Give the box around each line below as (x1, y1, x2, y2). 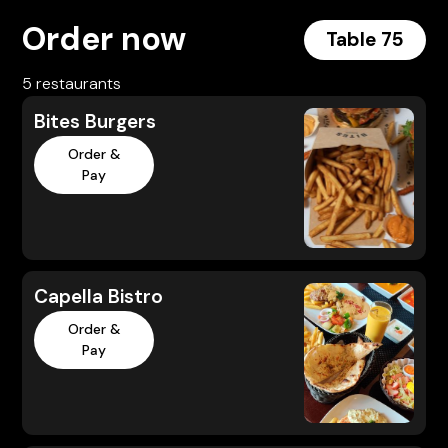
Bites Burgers (34, 109, 157, 134)
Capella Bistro (34, 284, 164, 309)
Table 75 (325, 27, 404, 52)
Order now (22, 18, 187, 60)
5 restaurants (22, 73, 122, 94)
